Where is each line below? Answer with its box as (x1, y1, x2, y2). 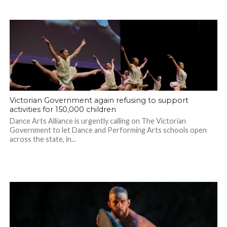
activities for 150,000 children (9, 105, 116, 115)
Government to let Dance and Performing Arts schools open (9, 126, 207, 135)
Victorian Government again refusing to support (9, 96, 188, 105)
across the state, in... (9, 135, 76, 144)
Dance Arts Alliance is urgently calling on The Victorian (9, 117, 186, 126)
